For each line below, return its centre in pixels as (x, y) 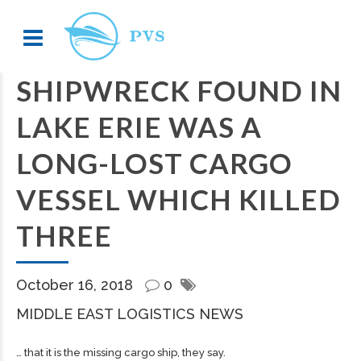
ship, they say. (190, 353)
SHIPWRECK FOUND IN (179, 90)
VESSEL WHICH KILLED (178, 199)
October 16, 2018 (77, 285)
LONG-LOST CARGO (154, 163)
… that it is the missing (70, 353)
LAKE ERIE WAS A (139, 127)
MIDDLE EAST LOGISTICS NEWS (130, 314)
